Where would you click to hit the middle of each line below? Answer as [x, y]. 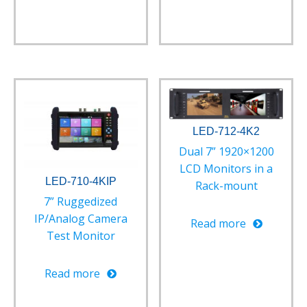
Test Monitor [81, 236]
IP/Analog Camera [81, 219]
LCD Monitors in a [226, 169]
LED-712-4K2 [226, 132]
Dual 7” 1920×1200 [226, 152]
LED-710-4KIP [81, 182]
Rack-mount [226, 186]
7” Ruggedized [81, 202]
